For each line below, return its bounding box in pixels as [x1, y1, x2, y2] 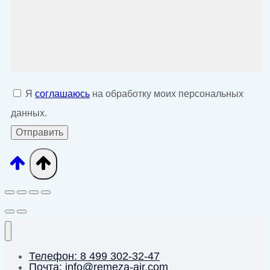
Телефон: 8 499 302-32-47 [29, 250, 160, 262]
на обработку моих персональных [90, 88, 243, 99]
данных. [11, 107, 47, 118]
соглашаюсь [35, 88, 90, 99]
